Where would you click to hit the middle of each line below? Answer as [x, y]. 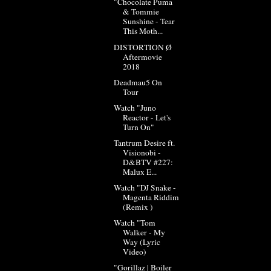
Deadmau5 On [138, 82]
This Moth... [142, 31]
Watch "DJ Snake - [145, 188]
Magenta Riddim [151, 197]
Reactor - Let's [146, 117]
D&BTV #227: [148, 162]
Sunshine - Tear [149, 21]
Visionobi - [142, 152]
